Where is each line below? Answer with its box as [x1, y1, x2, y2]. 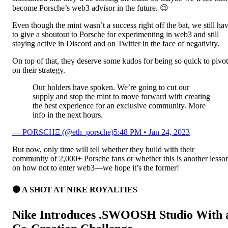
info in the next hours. [33, 110, 103, 120]
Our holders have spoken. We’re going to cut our [33, 83, 189, 92]
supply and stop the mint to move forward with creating [33, 92, 210, 101]
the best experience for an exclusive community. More [33, 101, 206, 110]
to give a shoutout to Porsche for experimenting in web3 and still [12, 30, 219, 39]
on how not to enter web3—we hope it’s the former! [12, 163, 179, 173]
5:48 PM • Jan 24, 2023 [113, 128, 190, 137]
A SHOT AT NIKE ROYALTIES [22, 185, 137, 194]
